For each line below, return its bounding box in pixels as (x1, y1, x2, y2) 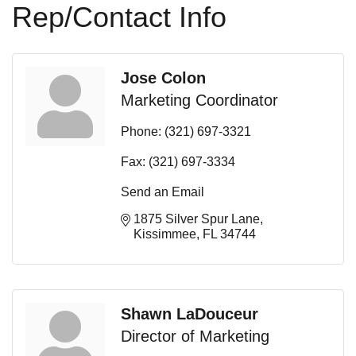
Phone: (121, 124, 161, 138)
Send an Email (121, 184, 204, 199)
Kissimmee (133, 226, 196, 241)
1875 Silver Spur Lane (133, 211, 260, 226)
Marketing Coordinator (121, 91, 278, 109)
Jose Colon (121, 68, 206, 87)
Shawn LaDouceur (121, 304, 258, 323)
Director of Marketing (121, 327, 269, 345)
